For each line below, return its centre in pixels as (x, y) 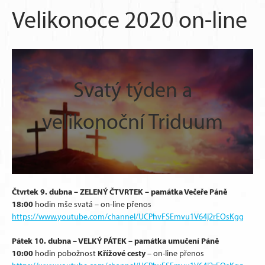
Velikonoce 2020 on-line (130, 20)
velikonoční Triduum (132, 121)
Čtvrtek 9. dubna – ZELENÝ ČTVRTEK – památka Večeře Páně (119, 192)
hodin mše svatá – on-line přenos (92, 204)
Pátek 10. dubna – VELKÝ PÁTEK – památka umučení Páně (115, 241)
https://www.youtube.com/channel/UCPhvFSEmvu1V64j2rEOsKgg (128, 217)
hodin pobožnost (66, 253)
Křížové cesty (122, 253)
